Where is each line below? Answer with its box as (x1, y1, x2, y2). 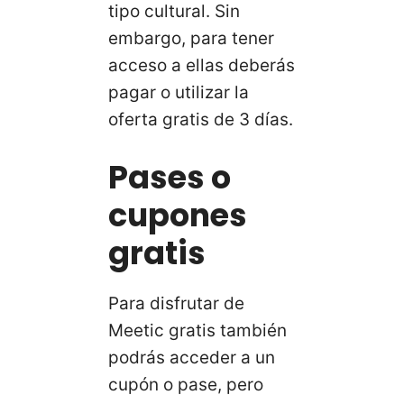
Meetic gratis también (108, 320, 287, 342)
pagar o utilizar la (108, 81, 249, 103)
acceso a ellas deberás (108, 54, 295, 76)
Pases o (108, 155, 231, 200)
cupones (108, 193, 247, 238)
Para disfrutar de (108, 293, 244, 315)
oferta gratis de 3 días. (108, 108, 293, 130)
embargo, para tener (108, 27, 274, 49)
